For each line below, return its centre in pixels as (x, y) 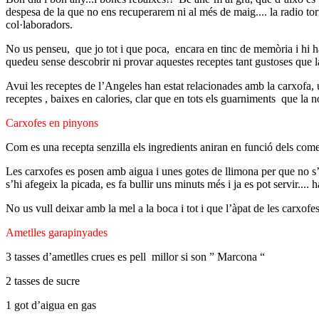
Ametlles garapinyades (57, 233)
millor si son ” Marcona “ (208, 257)
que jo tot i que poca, (122, 49)
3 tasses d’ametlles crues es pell (76, 257)
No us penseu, (38, 49)
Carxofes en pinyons (52, 123)
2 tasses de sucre (43, 281)
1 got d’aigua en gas (51, 305)
